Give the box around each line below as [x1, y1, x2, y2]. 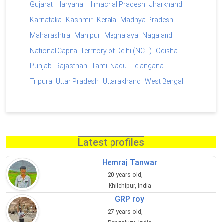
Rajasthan [55, 62, 87, 70]
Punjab [30, 62, 52, 70]
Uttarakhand [103, 77, 141, 86]
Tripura [30, 77, 52, 86]
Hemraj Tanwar [102, 158, 157, 167]
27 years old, [107, 208, 144, 216]
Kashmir [66, 16, 93, 24]
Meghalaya [104, 31, 138, 40]
